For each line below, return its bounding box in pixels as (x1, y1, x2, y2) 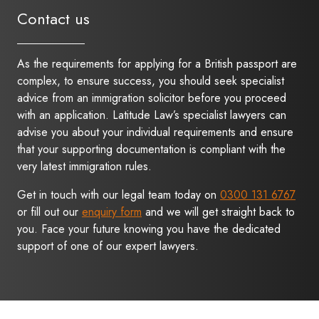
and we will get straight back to (142, 204, 295, 221)
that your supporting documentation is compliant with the (17, 141, 286, 158)
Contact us (17, 7, 90, 31)
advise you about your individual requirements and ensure (17, 124, 293, 141)
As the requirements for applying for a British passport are (17, 56, 297, 73)
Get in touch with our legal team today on (17, 187, 220, 204)
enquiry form (82, 204, 142, 221)
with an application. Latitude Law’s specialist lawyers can (17, 107, 286, 124)
